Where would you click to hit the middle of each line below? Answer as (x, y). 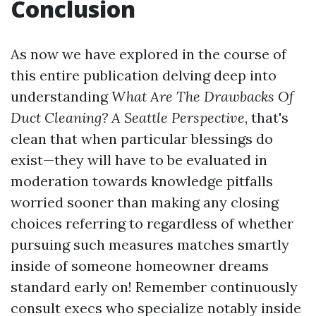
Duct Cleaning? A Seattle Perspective (128, 118)
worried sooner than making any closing (145, 202)
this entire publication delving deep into (144, 75)
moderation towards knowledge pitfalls (142, 181)
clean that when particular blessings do (142, 139)
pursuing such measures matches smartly (150, 245)
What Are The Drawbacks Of (203, 97)
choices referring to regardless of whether (152, 224)
